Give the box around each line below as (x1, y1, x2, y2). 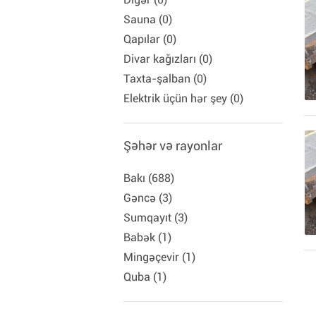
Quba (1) (123, 270, 166, 284)
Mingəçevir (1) (123, 250, 195, 264)
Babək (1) (123, 231, 171, 244)
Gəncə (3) (123, 191, 172, 205)
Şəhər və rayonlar (123, 138, 222, 153)
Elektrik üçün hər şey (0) (123, 92, 243, 105)
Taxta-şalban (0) (123, 72, 207, 85)
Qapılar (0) (123, 32, 176, 46)
